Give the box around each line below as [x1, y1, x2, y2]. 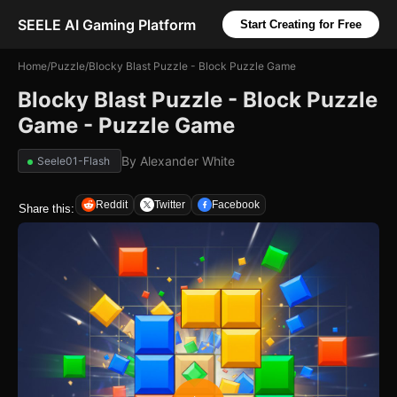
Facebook [212, 198, 260, 211]
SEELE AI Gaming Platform [18, 15, 196, 34]
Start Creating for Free [240, 18, 362, 31]
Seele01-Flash [37, 154, 110, 167]
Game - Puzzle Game [18, 113, 235, 138]
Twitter [154, 198, 185, 211]
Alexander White [140, 153, 235, 168]
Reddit [96, 198, 128, 211]
